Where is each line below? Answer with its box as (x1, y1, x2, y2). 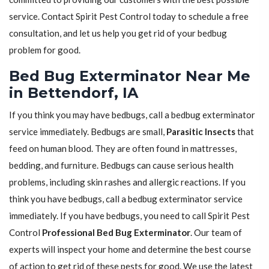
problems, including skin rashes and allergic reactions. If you (9, 177, 246, 188)
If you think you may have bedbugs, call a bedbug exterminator (9, 109, 255, 121)
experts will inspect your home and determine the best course (9, 244, 251, 255)
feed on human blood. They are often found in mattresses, (9, 143, 237, 154)
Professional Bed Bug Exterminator (42, 227, 190, 238)
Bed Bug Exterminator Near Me (9, 67, 250, 85)
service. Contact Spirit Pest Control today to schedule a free (9, 11, 249, 22)
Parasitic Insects (166, 126, 235, 138)
